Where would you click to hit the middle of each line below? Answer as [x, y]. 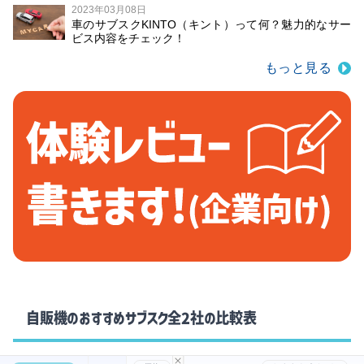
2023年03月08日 [109, 10]
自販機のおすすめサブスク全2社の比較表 [141, 317]
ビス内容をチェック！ [128, 38]
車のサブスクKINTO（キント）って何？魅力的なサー [211, 24]
